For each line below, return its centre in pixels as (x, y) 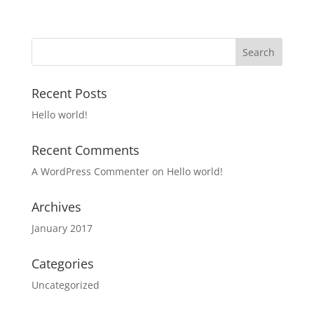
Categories (62, 264)
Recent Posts (69, 93)
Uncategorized (65, 285)
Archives (56, 207)
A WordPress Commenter (90, 171)
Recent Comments (85, 150)
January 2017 (62, 228)
